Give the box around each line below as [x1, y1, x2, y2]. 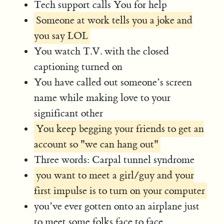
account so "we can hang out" [34, 137, 159, 150]
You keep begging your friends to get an [36, 122, 204, 135]
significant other [34, 106, 103, 119]
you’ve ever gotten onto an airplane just [34, 199, 200, 212]
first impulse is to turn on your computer [34, 184, 205, 197]
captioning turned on [34, 60, 123, 73]
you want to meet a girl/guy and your [36, 168, 194, 181]
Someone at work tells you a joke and [36, 13, 193, 26]
